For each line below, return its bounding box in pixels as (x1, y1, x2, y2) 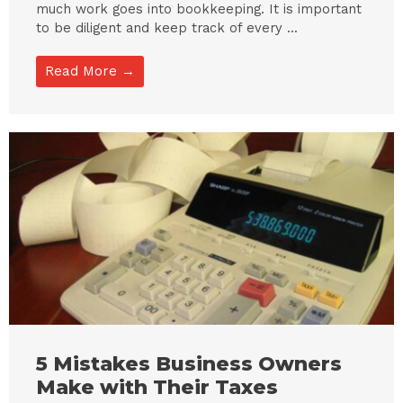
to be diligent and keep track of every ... (36, 19, 298, 36)
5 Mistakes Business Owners (36, 351, 342, 375)
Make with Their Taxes (36, 374, 278, 399)
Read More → (45, 62, 135, 79)
